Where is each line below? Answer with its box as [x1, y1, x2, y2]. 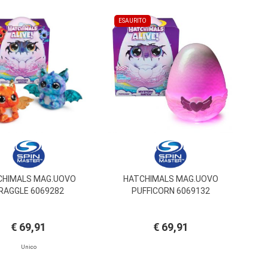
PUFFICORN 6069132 [131, 186, 210, 196]
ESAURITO [118, 17, 147, 24]
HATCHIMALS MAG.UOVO [123, 174, 218, 184]
